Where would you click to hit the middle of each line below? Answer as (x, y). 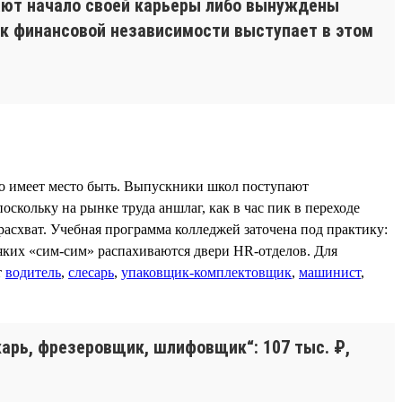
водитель (33, 272)
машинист (330, 272)
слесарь (91, 272)
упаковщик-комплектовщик (206, 272)
